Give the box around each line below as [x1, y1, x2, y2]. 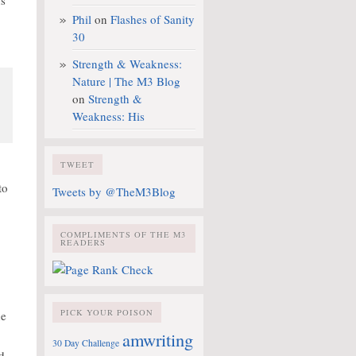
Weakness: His [72, 108, 145, 124]
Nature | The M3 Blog [72, 73, 180, 89]
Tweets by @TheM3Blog [52, 184, 176, 199]
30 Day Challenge [52, 337, 119, 349]
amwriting [122, 327, 193, 351]
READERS [60, 237, 106, 248]
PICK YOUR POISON [60, 307, 153, 318]
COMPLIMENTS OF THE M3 [60, 229, 186, 240]
